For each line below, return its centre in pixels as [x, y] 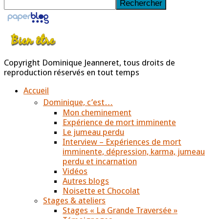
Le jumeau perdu [93, 132]
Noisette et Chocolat [101, 190]
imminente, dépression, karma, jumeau [134, 151]
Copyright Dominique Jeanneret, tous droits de [89, 62]
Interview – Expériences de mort [122, 142]
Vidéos [75, 171]
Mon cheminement [97, 112]
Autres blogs [86, 181]
